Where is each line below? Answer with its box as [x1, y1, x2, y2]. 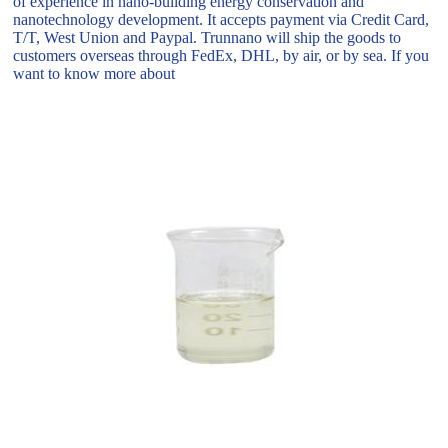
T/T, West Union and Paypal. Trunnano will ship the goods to [13, 29, 402, 47]
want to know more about [13, 65, 176, 83]
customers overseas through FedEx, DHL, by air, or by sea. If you [13, 47, 430, 65]
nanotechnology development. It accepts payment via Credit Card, [13, 11, 430, 29]
